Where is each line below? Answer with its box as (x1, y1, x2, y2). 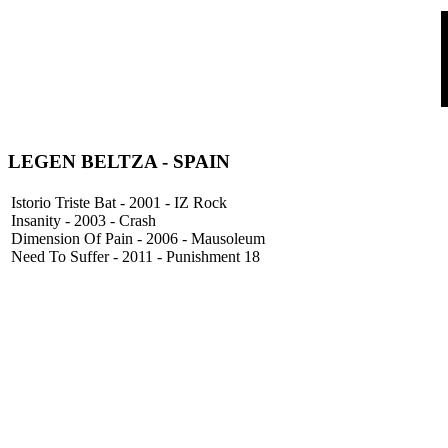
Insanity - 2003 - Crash (11, 212, 156, 230)
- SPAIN (157, 150, 230, 172)
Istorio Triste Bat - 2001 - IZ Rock (11, 194, 227, 212)
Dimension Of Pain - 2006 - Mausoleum (11, 230, 265, 248)
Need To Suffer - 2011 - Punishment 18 (11, 248, 260, 266)
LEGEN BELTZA (8, 150, 157, 172)
